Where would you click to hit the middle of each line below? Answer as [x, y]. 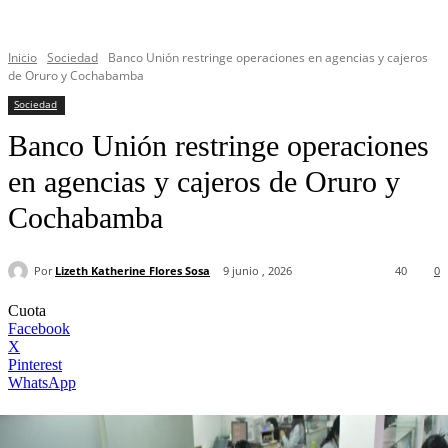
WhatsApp [42, 383]
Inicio [22, 57]
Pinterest [35, 365]
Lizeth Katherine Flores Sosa [132, 270]
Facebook [39, 329]
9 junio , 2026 [257, 271]
